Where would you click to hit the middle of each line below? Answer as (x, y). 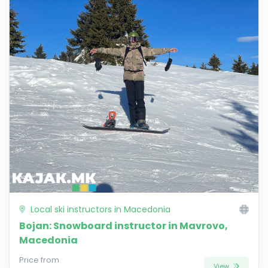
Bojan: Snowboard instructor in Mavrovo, (124, 226)
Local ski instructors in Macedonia (99, 209)
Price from (39, 260)
